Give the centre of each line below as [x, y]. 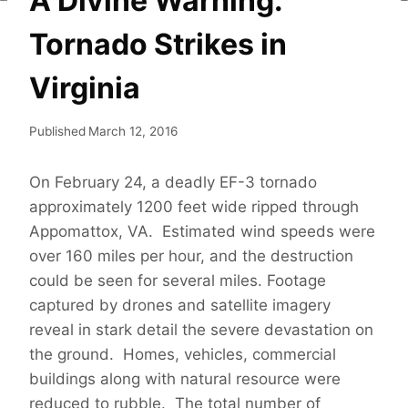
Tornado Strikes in [158, 44]
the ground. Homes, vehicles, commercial [183, 355]
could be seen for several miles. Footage [178, 281]
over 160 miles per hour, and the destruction [191, 256]
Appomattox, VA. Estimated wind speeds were [202, 232]
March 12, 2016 [133, 132]
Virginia [85, 87]
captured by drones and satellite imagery [180, 306]
